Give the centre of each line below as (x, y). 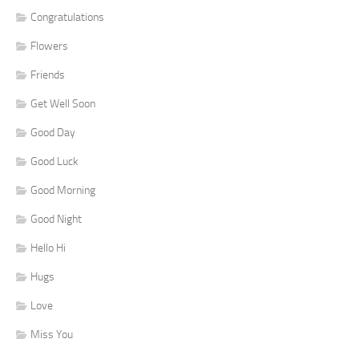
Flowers (49, 46)
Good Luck (54, 161)
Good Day (53, 132)
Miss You (52, 334)
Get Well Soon (63, 103)
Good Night (56, 219)
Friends (48, 75)
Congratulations (67, 17)
